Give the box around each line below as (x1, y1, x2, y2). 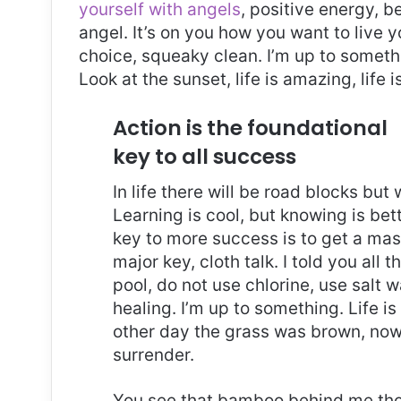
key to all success (113, 141, 296, 171)
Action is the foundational (113, 113, 388, 142)
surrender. (113, 345, 194, 366)
